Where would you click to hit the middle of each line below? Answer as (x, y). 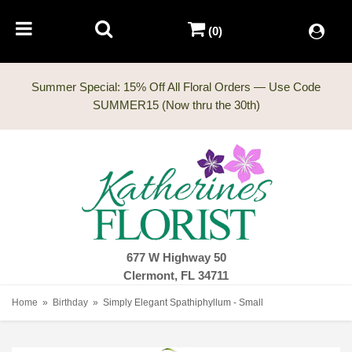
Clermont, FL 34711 (176, 276)
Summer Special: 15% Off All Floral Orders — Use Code (176, 87)
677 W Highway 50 (176, 258)
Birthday (70, 303)
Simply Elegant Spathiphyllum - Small (183, 303)
